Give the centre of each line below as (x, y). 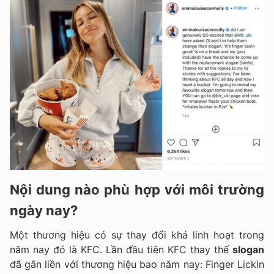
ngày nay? (44, 210)
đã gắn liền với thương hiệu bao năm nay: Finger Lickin (137, 264)
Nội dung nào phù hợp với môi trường (137, 189)
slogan (248, 249)
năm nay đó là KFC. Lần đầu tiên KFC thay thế (121, 249)
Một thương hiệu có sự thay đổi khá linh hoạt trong (137, 235)
